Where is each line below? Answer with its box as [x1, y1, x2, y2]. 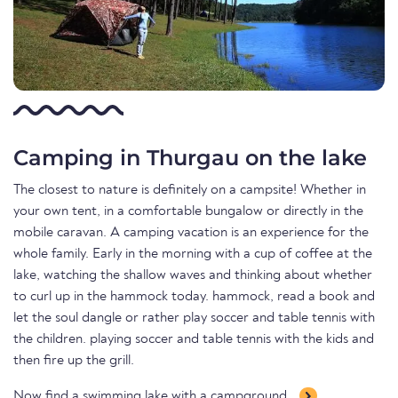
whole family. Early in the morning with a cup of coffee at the [13, 247, 372, 262]
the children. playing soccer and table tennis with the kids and [13, 332, 374, 347]
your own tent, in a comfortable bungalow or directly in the [13, 204, 363, 219]
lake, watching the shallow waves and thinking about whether [13, 268, 372, 283]
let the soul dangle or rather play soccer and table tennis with [13, 311, 375, 326]
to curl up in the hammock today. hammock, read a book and [13, 290, 375, 305]
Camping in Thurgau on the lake [13, 145, 367, 171]
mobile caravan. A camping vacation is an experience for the [13, 226, 369, 241]
